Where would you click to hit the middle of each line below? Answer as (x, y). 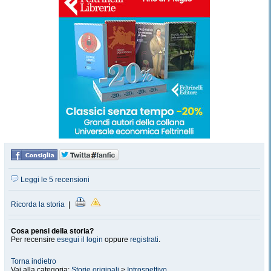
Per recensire (34, 240)
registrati (144, 240)
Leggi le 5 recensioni (54, 180)
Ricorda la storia (38, 204)
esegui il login (80, 240)
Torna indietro (34, 261)
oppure (116, 240)
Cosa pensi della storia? (52, 231)
